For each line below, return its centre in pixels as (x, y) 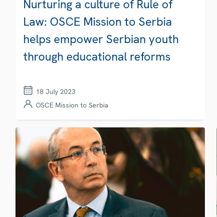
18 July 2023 (56, 91)
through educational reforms (97, 56)
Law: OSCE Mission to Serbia (98, 21)
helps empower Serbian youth (101, 39)
